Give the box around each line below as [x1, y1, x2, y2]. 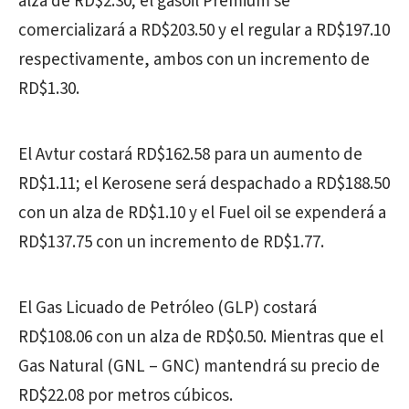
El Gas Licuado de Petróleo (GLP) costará [18, 296, 317, 320]
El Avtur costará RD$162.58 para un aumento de [18, 142, 362, 167]
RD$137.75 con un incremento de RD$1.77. [18, 230, 324, 255]
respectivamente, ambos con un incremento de [18, 47, 370, 72]
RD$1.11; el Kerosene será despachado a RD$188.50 [18, 172, 390, 196]
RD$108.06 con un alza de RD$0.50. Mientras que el [18, 325, 383, 350]
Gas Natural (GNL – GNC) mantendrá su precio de [18, 354, 380, 379]
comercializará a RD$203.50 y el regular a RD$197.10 [18, 18, 390, 43]
